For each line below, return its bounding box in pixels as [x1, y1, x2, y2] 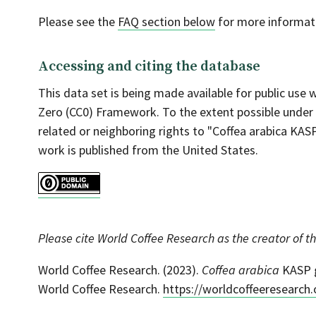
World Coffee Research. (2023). [38, 262, 202, 278]
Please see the [38, 13, 118, 30]
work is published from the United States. [38, 142, 258, 158]
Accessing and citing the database [38, 58, 260, 75]
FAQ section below [118, 13, 215, 30]
